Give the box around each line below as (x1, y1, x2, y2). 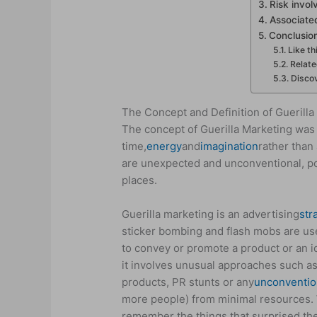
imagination (200, 139, 259, 153)
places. (122, 173, 158, 187)
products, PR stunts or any (122, 275, 255, 289)
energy (146, 139, 183, 153)
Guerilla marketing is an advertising (122, 207, 300, 221)
